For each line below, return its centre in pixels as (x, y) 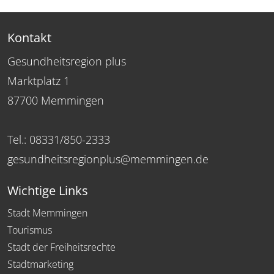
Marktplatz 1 (39, 80)
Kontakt (29, 37)
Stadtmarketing (40, 264)
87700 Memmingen (56, 100)
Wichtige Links (48, 190)
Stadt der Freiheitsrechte (61, 247)
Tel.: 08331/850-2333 (59, 139)
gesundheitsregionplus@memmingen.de (108, 159)
